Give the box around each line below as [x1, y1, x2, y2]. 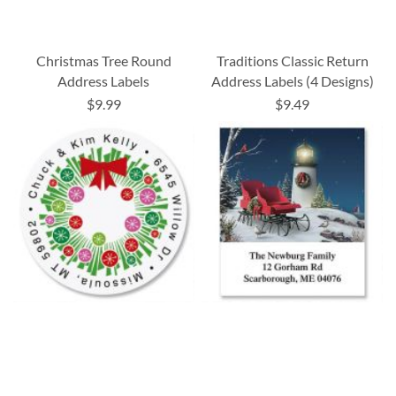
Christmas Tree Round [35, 52, 171, 70]
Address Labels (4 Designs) [210, 72, 374, 90]
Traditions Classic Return [216, 52, 369, 70]
